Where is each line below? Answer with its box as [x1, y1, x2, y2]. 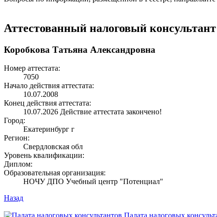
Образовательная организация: [4, 169, 106, 177]
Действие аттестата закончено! [60, 108, 162, 116]
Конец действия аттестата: [4, 99, 91, 108]
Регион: [4, 134, 30, 142]
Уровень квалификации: [4, 151, 84, 160]
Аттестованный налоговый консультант [4, 21, 216, 34]
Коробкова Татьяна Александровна [4, 44, 155, 55]
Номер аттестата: [4, 64, 60, 73]
